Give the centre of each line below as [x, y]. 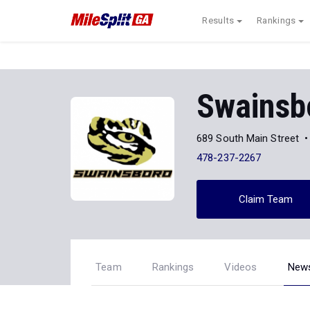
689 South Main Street [248, 138]
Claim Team [266, 199]
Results [218, 20]
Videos [241, 267]
